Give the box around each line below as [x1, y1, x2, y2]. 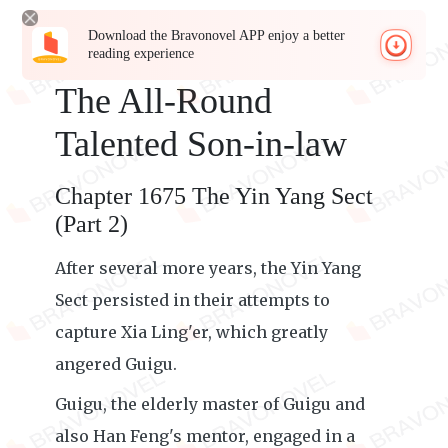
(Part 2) [55, 211, 128, 237]
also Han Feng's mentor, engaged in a [55, 426, 355, 446]
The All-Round [55, 81, 272, 121]
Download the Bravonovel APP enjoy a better [88, 28, 346, 43]
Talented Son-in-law [55, 124, 347, 164]
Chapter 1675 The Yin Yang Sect [55, 183, 373, 209]
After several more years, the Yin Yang [55, 258, 361, 278]
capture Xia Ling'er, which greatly [55, 322, 328, 342]
